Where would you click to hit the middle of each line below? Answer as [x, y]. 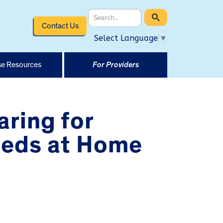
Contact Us [60, 26]
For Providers [115, 64]
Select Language [126, 38]
